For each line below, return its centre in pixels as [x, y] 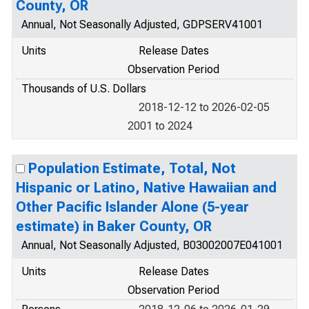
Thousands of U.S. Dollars [84, 89]
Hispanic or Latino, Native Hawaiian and [146, 188]
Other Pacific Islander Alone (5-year [132, 207]
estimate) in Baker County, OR [114, 226]
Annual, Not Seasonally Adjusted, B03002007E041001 [152, 245]
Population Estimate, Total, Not [132, 168]
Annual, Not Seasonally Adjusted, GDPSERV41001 [142, 24]
